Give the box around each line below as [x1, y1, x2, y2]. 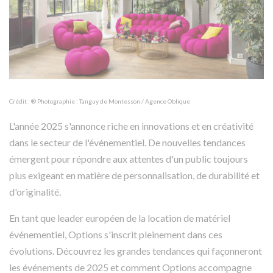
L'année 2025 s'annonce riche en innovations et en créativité [9, 119, 253, 132]
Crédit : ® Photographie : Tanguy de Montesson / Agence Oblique [9, 97, 190, 105]
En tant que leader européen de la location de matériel [9, 211, 230, 224]
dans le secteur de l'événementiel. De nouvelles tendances [9, 136, 246, 148]
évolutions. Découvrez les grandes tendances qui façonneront [9, 244, 262, 257]
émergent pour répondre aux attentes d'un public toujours [9, 152, 248, 165]
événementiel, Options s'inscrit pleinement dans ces [9, 228, 222, 240]
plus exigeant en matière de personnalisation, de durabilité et [9, 169, 260, 181]
